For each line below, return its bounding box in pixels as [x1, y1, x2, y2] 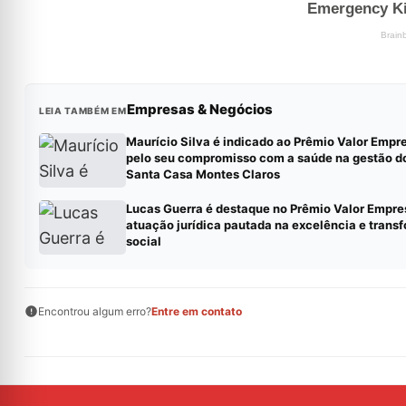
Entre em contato [150, 304, 242, 318]
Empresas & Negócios [126, 100, 273, 118]
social [125, 233, 161, 248]
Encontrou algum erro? [37, 304, 151, 318]
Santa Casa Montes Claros [125, 166, 280, 181]
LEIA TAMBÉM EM [38, 104, 127, 116]
